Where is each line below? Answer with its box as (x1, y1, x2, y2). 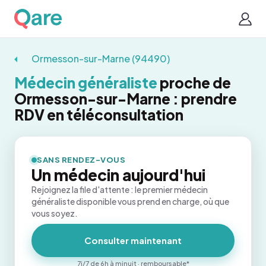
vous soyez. (31, 208, 78, 218)
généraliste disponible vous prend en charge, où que (31, 196, 229, 207)
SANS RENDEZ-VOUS (37, 155, 126, 164)
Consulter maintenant (84, 235, 182, 246)
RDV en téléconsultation (14, 106, 183, 123)
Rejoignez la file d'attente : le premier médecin (31, 184, 208, 195)
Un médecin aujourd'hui (31, 165, 205, 185)
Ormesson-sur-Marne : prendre (14, 90, 237, 107)
